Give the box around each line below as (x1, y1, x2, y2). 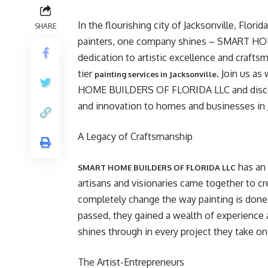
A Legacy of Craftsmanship (78, 130, 193, 142)
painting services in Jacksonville (95, 69, 217, 79)
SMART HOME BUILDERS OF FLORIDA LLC (78, 163, 236, 172)
